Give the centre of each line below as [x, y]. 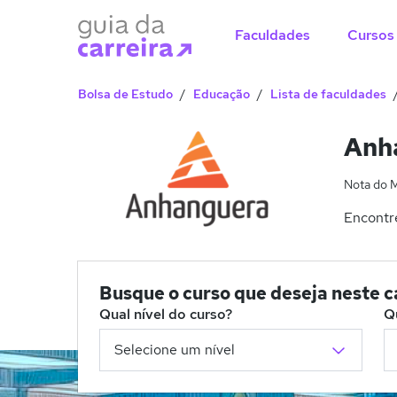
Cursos [370, 35]
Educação [222, 94]
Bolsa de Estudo [125, 94]
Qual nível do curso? [166, 314]
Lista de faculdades [328, 94]
